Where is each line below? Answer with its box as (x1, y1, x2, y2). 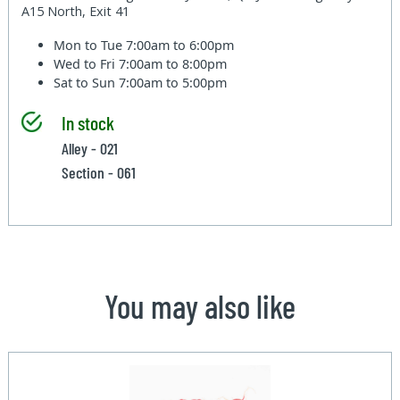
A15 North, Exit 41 (21, 2, 130, 20)
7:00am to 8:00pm (119, 54, 228, 72)
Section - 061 (61, 162, 136, 182)
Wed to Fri (54, 54, 120, 72)
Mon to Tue (54, 36, 127, 54)
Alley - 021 (61, 137, 118, 158)
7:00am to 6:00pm (126, 36, 235, 54)
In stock (61, 110, 114, 134)
